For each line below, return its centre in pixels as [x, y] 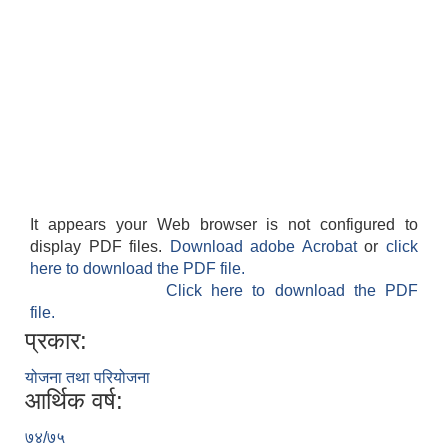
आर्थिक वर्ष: [74, 401]
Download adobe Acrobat [267, 247]
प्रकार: [56, 341]
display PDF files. [100, 247]
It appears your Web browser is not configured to [224, 225]
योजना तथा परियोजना [87, 378]
